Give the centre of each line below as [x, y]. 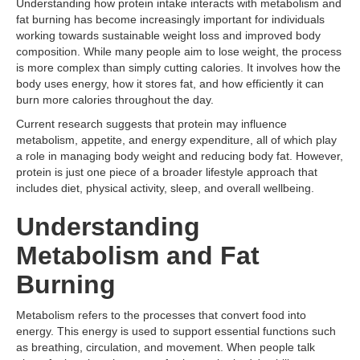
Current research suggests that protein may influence [151, 124]
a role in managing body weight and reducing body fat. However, [180, 156]
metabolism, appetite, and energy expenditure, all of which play [176, 140]
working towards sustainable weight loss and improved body [168, 35]
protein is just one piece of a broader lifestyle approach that [167, 172]
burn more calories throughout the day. [115, 100]
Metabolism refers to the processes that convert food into [161, 315]
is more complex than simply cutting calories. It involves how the [178, 67]
